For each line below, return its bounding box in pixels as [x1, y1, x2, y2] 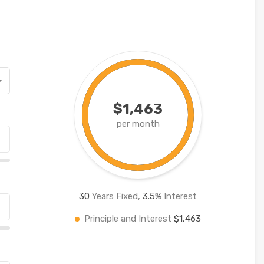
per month [116, 118, 160, 129]
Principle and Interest [84, 213, 174, 224]
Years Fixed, [90, 190, 143, 202]
